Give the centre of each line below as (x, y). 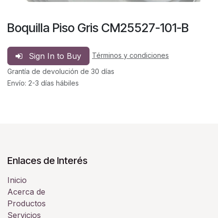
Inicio (17, 180)
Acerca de (26, 191)
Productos (27, 203)
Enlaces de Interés (47, 160)
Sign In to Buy (55, 56)
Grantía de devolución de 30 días (61, 71)
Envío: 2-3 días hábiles (43, 83)
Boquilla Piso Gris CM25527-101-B (98, 27)
